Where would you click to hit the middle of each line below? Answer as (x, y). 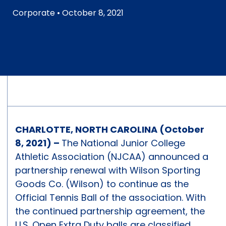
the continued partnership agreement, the (110, 211)
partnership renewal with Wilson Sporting (108, 171)
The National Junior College (123, 143)
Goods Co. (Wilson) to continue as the (102, 184)
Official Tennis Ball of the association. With (110, 198)
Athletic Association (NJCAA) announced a (112, 157)
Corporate (34, 13)
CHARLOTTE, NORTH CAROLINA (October (110, 130)
